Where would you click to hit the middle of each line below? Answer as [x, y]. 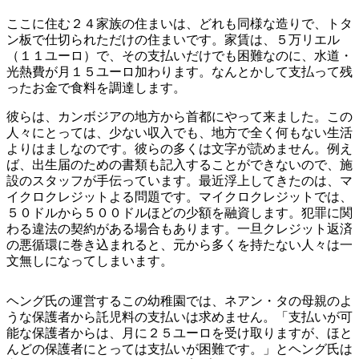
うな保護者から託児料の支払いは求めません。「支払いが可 [179, 317]
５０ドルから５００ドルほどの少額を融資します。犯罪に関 [179, 213]
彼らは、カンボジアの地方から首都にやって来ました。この [179, 117]
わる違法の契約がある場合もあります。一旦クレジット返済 [179, 229]
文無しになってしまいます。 [90, 261]
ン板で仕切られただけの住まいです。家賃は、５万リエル [173, 40]
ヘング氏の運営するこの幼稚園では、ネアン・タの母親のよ [179, 301]
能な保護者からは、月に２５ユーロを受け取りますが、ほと [179, 333]
